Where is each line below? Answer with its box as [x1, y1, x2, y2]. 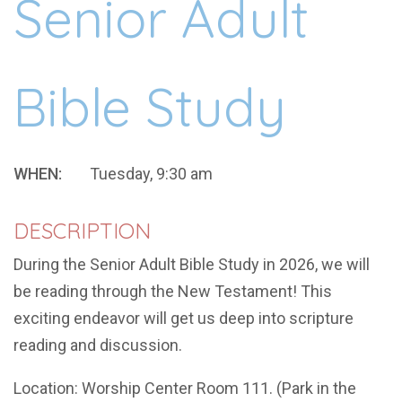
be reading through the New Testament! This [13, 281, 332, 301]
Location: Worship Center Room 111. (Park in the [13, 378, 356, 398]
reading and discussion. [13, 335, 189, 354]
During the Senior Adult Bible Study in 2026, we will [13, 254, 370, 274]
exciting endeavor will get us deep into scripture [13, 308, 354, 328]
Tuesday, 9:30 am [86, 164, 213, 184]
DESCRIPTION [13, 217, 151, 245]
